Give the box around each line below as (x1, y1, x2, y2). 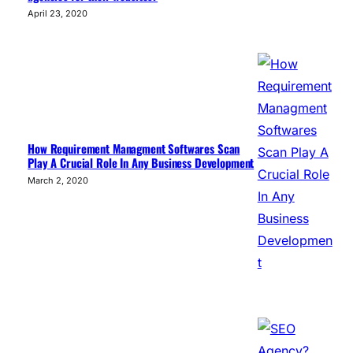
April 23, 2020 (28, 7, 88, 19)
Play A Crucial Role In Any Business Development (28, 154, 255, 172)
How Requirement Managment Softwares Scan (28, 139, 240, 158)
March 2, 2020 (28, 175, 89, 187)
